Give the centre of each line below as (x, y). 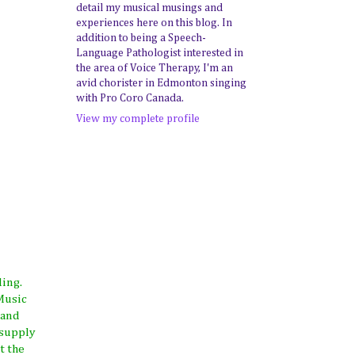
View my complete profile (138, 119)
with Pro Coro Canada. (130, 98)
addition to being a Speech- (141, 38)
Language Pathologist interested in (160, 53)
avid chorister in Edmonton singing (161, 83)
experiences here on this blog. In (154, 23)
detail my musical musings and (149, 8)
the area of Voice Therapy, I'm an (155, 68)
